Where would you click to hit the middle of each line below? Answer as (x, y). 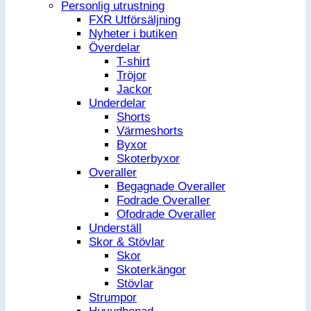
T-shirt (133, 62)
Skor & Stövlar (127, 242)
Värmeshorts (150, 131)
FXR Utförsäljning (135, 20)
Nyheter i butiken (133, 34)
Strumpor (113, 298)
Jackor (134, 90)
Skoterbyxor (148, 159)
